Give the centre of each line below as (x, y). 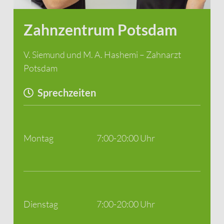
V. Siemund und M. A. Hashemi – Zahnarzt (102, 55)
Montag (38, 138)
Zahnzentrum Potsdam (100, 29)
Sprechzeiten (66, 93)
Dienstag (40, 204)
